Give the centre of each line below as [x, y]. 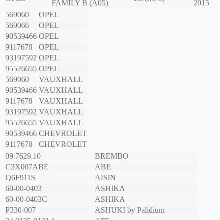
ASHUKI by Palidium [130, 210]
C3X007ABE [27, 167]
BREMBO [112, 156]
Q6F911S [20, 178]
